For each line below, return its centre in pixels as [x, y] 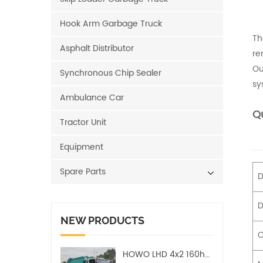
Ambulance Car [92, 98]
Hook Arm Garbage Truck [111, 24]
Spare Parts [83, 172]
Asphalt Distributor [97, 48]
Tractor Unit [83, 122]
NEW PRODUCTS [102, 220]
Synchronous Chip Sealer [111, 73]
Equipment [82, 147]
